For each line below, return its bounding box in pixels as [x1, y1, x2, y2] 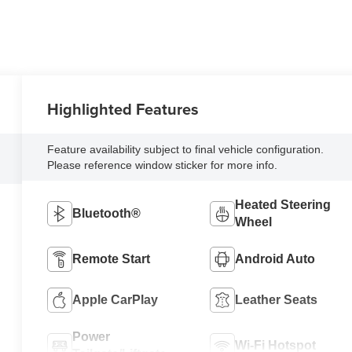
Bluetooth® [72, 207, 141, 221]
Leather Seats [234, 293, 317, 307]
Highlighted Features [47, 97, 200, 120]
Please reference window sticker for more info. [47, 159, 278, 172]
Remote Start [72, 252, 151, 266]
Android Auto [234, 252, 315, 266]
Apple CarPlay [72, 293, 159, 307]
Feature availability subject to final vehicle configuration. [47, 143, 324, 156]
